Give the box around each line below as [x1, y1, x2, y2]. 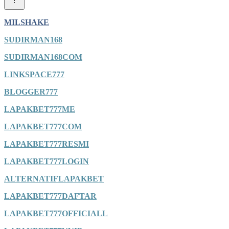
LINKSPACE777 [4, 70, 64, 79]
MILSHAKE [4, 17, 49, 27]
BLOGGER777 [4, 87, 58, 96]
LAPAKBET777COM [4, 122, 82, 131]
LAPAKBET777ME [4, 104, 75, 113]
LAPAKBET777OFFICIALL [4, 209, 108, 218]
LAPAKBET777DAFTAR [4, 191, 97, 200]
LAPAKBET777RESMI [4, 139, 89, 148]
